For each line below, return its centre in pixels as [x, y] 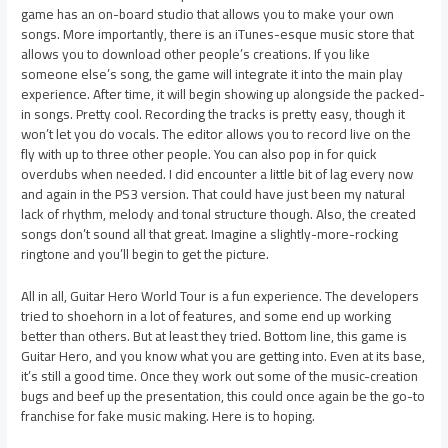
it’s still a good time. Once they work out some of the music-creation [220, 376]
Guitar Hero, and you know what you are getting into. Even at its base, [223, 356]
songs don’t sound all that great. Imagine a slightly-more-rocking [210, 234]
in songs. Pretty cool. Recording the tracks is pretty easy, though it [213, 114]
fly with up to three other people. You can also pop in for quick [199, 154]
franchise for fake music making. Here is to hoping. [168, 416]
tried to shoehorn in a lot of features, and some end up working [206, 316]
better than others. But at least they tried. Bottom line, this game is [214, 336]
